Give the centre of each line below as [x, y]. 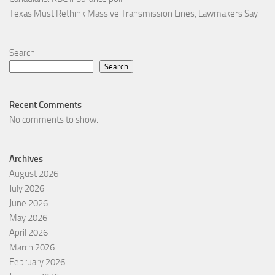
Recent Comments [45, 105]
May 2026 [28, 218]
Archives [26, 159]
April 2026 [29, 233]
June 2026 [29, 203]
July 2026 [27, 189]
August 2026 [34, 174]
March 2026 [32, 248]
